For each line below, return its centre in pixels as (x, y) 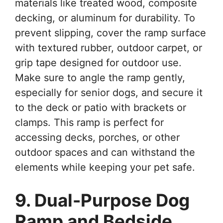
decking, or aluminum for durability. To (105, 18)
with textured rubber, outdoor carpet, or (109, 48)
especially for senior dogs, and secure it (109, 93)
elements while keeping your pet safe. (105, 167)
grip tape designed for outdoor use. (98, 63)
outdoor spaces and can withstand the (105, 153)
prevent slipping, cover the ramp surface (111, 33)
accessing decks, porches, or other (97, 138)
